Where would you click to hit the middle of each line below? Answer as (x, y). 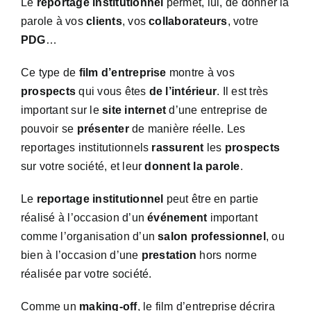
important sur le (61, 110)
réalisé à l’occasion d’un (84, 217)
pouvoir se (49, 128)
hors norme (227, 255)
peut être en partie (211, 199)
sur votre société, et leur (83, 166)
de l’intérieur (183, 91)
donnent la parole (192, 166)
